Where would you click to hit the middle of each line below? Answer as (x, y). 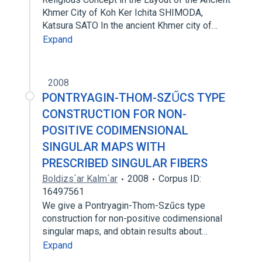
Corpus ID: (180, 179)
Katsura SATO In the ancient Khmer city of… (131, 25)
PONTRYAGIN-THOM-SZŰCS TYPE (134, 98)
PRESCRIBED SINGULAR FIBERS (125, 163)
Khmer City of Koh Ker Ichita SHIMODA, (123, 13)
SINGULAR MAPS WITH (104, 147)
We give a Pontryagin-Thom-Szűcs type (124, 206)
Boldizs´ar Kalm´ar (80, 179)
